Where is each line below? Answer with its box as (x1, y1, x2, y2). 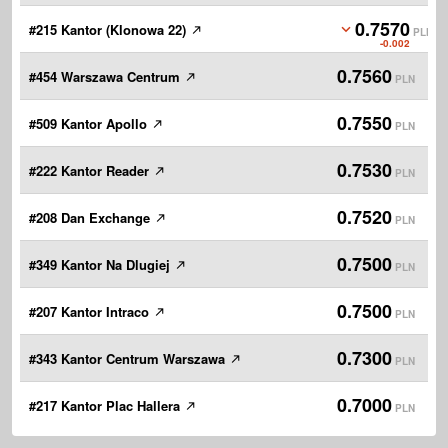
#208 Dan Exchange (29, 208, 154, 228)
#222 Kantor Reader (29, 161, 153, 181)
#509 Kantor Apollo (29, 114, 151, 134)
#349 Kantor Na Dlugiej (29, 255, 174, 275)
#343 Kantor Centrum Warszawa (29, 349, 229, 369)
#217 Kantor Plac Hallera (29, 396, 184, 416)
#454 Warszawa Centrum (29, 67, 184, 87)
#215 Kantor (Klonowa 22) (29, 20, 190, 40)
